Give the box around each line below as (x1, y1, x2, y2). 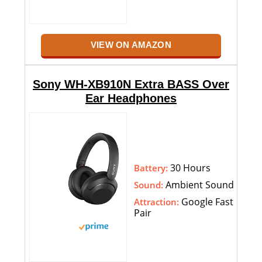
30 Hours (168, 161, 211, 175)
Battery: (134, 162, 168, 174)
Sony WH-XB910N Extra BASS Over (33, 78, 229, 91)
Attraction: (134, 196, 179, 208)
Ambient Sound (163, 178, 234, 192)
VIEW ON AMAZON (91, 40, 171, 50)
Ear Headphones (85, 92, 177, 105)
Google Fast (179, 195, 233, 209)
